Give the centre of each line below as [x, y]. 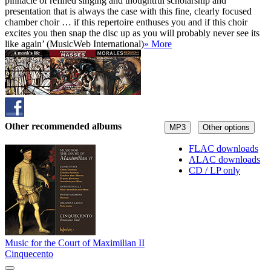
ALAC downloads [224, 159]
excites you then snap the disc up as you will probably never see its [132, 33]
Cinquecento [29, 254]
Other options [226, 127]
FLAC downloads [224, 148]
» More [158, 44]
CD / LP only [214, 170]
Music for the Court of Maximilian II [75, 243]
